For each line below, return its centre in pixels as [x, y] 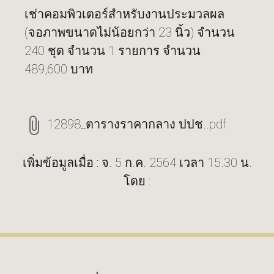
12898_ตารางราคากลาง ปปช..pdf [137, 124]
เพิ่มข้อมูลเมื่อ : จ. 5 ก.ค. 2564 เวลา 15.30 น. [137, 162]
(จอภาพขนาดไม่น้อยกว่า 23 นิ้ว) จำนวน [130, 32]
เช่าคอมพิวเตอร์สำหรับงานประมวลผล [124, 14]
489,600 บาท [59, 69]
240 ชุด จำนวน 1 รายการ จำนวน [113, 51]
